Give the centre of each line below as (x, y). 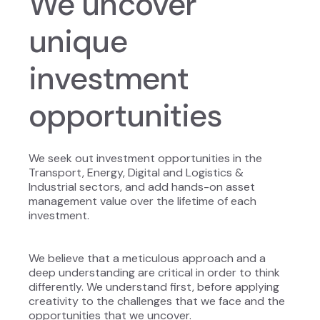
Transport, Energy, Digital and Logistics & (136, 173)
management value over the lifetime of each (142, 201)
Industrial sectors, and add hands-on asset (142, 187)
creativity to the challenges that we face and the (157, 301)
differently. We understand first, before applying (154, 287)
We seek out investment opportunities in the (145, 159)
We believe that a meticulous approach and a (147, 259)
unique (78, 42)
